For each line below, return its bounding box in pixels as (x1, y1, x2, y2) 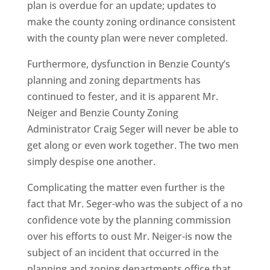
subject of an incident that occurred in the (27, 246, 219, 259)
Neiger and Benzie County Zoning (27, 106, 178, 119)
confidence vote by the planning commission (27, 213, 231, 227)
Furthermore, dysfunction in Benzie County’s (27, 57, 230, 71)
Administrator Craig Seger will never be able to (27, 122, 239, 136)
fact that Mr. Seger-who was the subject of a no (27, 197, 243, 210)
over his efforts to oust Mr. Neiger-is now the (27, 230, 232, 243)
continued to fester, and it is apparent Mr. (27, 90, 218, 103)
